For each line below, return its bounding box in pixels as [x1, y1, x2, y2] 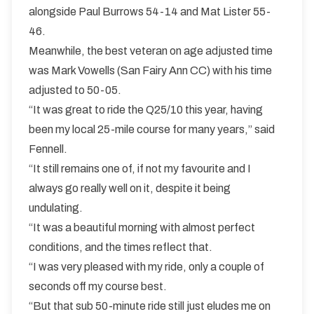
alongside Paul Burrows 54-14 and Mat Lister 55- [29, 6, 271, 18]
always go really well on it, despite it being [29, 182, 231, 194]
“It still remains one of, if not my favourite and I [29, 163, 251, 175]
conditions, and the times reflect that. [29, 241, 212, 253]
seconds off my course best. [29, 280, 167, 292]
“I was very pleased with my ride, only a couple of [29, 261, 264, 273]
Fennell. [29, 143, 67, 155]
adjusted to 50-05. [29, 84, 121, 96]
